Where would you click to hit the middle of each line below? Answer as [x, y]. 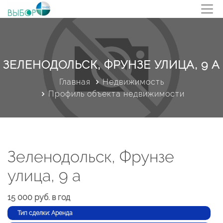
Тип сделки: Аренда [45, 213]
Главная [75, 82]
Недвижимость [133, 82]
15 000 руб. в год [39, 197]
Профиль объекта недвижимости [116, 94]
